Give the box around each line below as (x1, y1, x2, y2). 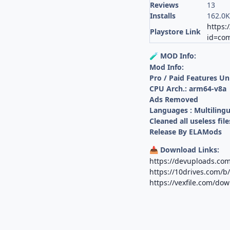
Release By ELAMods (149, 127, 222, 137)
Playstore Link (150, 27, 201, 37)
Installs (150, 11, 176, 21)
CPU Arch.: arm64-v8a (149, 84, 227, 94)
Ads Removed (149, 94, 199, 105)
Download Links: (158, 145, 220, 155)
